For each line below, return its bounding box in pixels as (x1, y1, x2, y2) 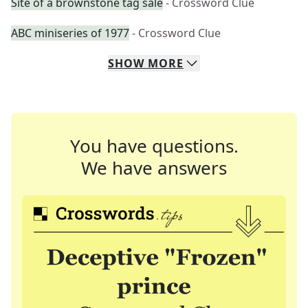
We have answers (81, 155, 227, 180)
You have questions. (69, 133, 239, 158)
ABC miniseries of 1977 (11, 25, 129, 41)
